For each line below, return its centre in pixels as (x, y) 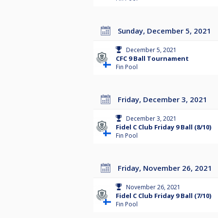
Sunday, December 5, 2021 (166, 31)
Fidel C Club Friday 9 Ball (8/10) (163, 127)
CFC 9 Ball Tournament (152, 59)
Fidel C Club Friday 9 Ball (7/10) (163, 196)
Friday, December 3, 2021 (164, 100)
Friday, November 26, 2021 (167, 168)
